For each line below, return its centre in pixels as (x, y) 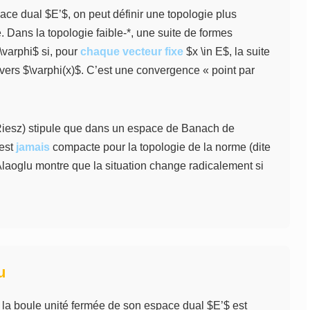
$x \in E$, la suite (227, 52)
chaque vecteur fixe (132, 52)
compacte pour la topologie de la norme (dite (160, 147)
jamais (33, 147)
